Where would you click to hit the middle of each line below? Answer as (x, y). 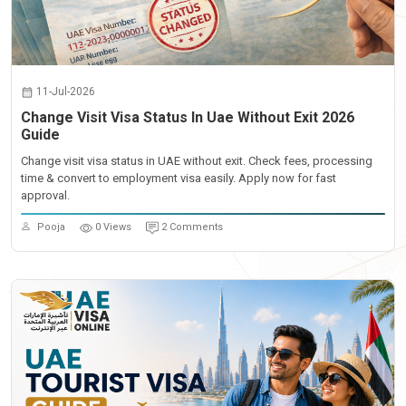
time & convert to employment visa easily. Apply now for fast (179, 178)
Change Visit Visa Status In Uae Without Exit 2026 (188, 117)
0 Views (113, 227)
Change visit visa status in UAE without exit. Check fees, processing (197, 161)
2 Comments (192, 227)
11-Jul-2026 (66, 92)
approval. (45, 195)
